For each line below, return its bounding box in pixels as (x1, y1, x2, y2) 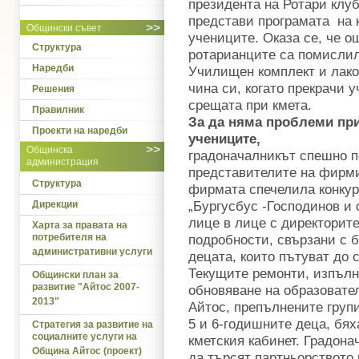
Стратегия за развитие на (32, 319, 153, 330)
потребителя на (32, 232, 107, 245)
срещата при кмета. (188, 97, 312, 113)
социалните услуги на (32, 331, 137, 345)
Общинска (26, 144, 73, 155)
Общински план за (32, 269, 119, 280)
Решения (32, 83, 75, 95)
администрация (26, 156, 99, 170)
